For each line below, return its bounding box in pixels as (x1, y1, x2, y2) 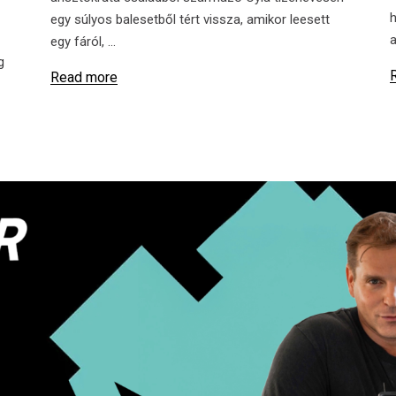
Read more (50, 69, 118, 87)
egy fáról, (50, 33, 109, 49)
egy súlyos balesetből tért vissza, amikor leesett (50, 11, 331, 27)
